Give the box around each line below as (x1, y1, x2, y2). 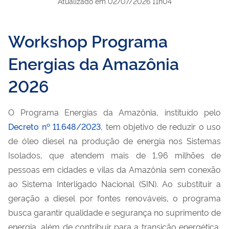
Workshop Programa (8, 29, 168, 52)
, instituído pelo (156, 106, 221, 118)
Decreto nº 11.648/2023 (8, 120, 101, 132)
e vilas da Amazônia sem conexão (89, 163, 221, 175)
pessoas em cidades (8, 163, 90, 175)
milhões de (168, 149, 221, 161)
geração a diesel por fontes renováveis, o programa (8, 192, 221, 203)
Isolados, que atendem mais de (8, 149, 152, 161)
